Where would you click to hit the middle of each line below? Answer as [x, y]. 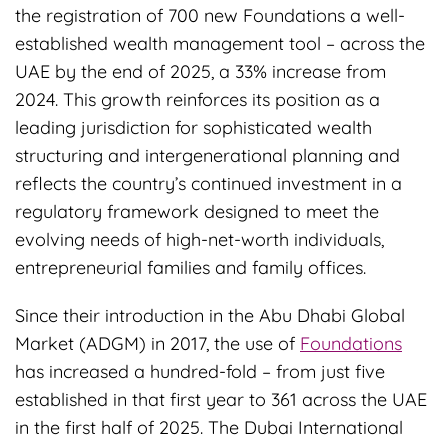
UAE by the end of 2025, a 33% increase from [200, 71]
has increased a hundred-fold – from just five [200, 371]
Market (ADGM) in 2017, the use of [157, 343]
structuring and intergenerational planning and [207, 155]
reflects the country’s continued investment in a [208, 183]
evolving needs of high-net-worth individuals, [199, 239]
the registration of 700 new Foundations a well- [210, 15]
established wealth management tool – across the [220, 43]
